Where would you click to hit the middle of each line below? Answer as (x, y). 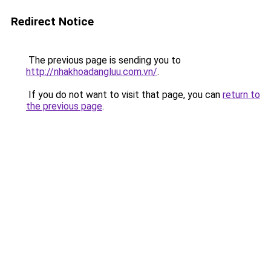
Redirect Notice (52, 21)
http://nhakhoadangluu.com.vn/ (92, 72)
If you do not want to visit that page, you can (124, 95)
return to (241, 95)
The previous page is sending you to (103, 60)
